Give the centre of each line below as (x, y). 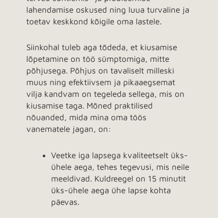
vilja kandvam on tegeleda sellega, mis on (105, 94)
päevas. (65, 202)
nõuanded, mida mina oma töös (86, 118)
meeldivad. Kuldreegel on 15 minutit (118, 179)
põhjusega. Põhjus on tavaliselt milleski (100, 71)
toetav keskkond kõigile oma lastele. (94, 21)
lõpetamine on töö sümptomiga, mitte (98, 59)
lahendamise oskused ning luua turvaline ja (108, 9)
